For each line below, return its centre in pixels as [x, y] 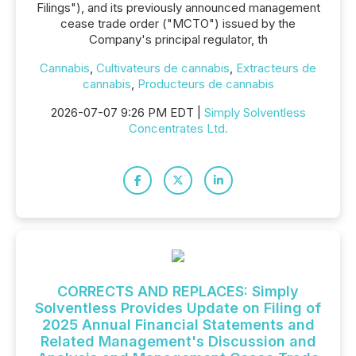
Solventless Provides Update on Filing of [178, 308]
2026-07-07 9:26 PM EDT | [127, 112]
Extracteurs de [276, 68]
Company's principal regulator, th [178, 39]
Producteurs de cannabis [205, 84]
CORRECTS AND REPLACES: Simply [178, 291]
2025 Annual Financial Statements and [178, 325]
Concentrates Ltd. [178, 128]
